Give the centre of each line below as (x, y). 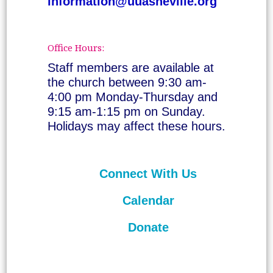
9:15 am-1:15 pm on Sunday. (126, 112)
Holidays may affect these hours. (136, 126)
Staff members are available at (130, 68)
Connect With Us (148, 174)
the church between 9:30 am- (127, 82)
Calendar (148, 200)
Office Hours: (76, 48)
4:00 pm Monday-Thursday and (132, 97)
